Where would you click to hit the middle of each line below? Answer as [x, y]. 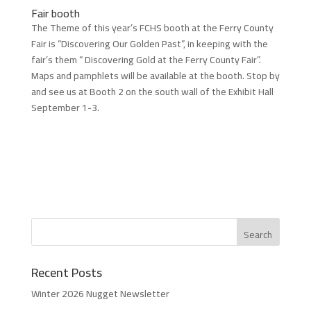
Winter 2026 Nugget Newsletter [100, 293]
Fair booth [55, 13]
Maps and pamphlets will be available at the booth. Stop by [155, 75]
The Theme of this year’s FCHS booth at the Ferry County [152, 27]
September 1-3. [65, 107]
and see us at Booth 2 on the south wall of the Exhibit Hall [152, 91]
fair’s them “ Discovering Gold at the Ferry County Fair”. [146, 59]
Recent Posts [66, 272]
